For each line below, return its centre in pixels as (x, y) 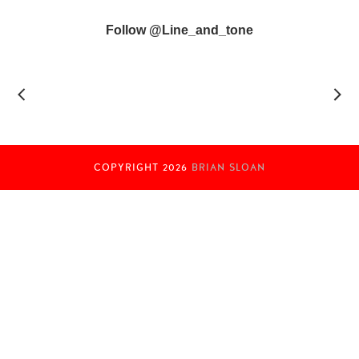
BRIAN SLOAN (228, 167)
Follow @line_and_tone (179, 30)
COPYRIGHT (128, 167)
